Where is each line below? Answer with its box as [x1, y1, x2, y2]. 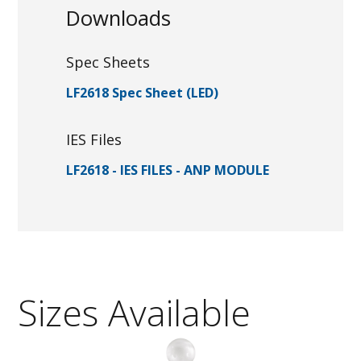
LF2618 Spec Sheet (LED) [66, 83, 219, 102]
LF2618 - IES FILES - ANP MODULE [66, 160, 270, 179]
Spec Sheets [66, 52, 151, 72]
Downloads [66, 3, 172, 32]
